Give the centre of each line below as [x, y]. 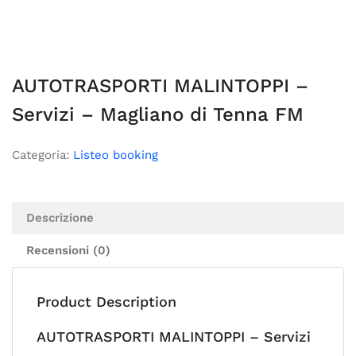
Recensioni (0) [68, 250]
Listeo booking [116, 155]
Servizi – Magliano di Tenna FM [158, 114]
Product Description [106, 302]
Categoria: [43, 155]
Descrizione [60, 218]
